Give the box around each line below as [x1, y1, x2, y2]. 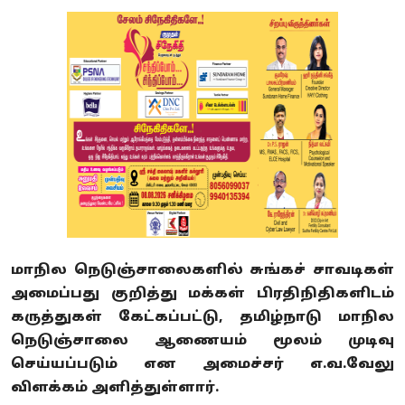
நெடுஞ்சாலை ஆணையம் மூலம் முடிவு [11, 333, 394, 351]
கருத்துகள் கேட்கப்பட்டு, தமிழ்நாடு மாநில [11, 309, 394, 327]
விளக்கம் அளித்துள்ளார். [11, 380, 219, 398]
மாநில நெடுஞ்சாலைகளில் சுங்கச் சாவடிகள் [11, 262, 394, 280]
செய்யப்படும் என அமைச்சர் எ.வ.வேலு [11, 356, 394, 374]
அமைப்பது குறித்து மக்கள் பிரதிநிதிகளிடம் [11, 286, 394, 304]
